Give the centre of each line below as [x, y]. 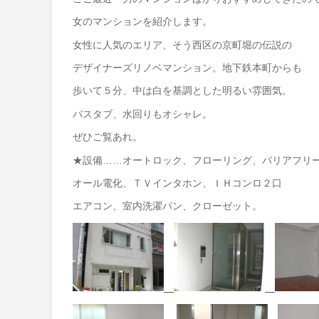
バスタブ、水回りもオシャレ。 [142, 114]
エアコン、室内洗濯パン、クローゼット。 [167, 206]
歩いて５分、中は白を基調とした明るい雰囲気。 [182, 91]
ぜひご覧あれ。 [108, 137]
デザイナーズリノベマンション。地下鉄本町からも [187, 67]
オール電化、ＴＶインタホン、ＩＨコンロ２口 [177, 183]
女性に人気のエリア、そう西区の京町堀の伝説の [182, 45]
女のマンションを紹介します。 [142, 22]
